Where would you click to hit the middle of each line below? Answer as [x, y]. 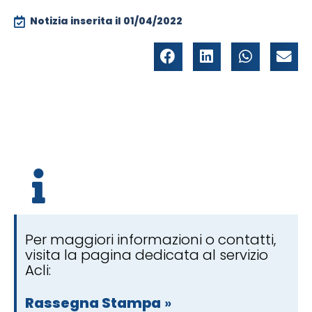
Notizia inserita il [77, 21]
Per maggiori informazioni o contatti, [150, 240]
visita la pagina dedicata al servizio [147, 255]
